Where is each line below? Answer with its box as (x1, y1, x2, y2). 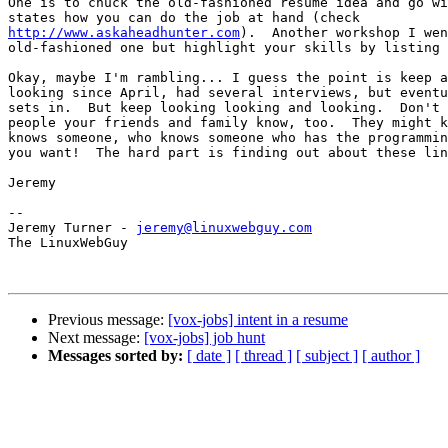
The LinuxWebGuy (8, 235, 128, 251)
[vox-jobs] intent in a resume (168, 311, 348, 329)
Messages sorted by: (48, 347, 183, 365)
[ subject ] (296, 347, 358, 365)
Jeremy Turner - (8, 220, 136, 236)
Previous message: (48, 311, 168, 329)
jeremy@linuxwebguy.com (136, 220, 312, 236)
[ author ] (362, 347, 420, 365)
